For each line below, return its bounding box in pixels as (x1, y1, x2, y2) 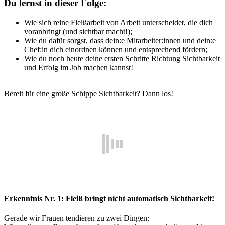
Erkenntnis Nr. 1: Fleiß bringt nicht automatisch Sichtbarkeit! (4, 194, 214, 203)
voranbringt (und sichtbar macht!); (24, 27, 132, 36)
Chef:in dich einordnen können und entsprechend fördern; (24, 45, 207, 54)
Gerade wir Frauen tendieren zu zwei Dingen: (4, 214, 151, 223)
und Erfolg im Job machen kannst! (24, 63, 133, 72)
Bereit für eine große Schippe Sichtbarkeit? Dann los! (4, 89, 173, 98)
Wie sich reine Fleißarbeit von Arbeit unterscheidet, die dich (24, 18, 213, 27)
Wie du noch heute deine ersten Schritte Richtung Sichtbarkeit (24, 54, 220, 63)
